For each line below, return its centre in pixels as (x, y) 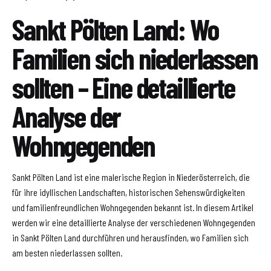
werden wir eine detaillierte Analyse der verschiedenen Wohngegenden (134, 223)
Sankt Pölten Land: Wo (115, 29)
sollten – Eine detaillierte (123, 87)
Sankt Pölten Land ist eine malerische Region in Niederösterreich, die (131, 177)
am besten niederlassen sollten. (67, 253)
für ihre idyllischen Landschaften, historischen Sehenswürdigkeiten (129, 192)
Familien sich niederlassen (135, 58)
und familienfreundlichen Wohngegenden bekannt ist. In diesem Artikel (133, 207)
